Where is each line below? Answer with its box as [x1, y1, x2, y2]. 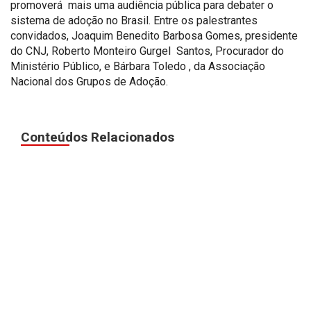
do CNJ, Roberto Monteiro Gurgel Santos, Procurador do [10, 44, 284, 58]
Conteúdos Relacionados [21, 128, 174, 145]
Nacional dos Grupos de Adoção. [10, 74, 168, 88]
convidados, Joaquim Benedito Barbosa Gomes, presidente [10, 28, 298, 42]
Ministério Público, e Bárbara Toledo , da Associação [10, 59, 265, 73]
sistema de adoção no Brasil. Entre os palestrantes [10, 13, 258, 27]
